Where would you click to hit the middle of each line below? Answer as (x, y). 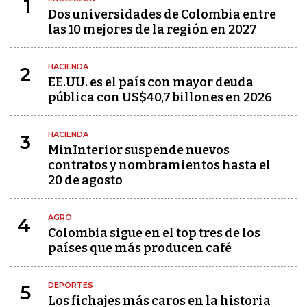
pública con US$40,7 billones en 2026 (160, 97)
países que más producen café (140, 248)
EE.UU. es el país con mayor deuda (151, 82)
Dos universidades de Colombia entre (162, 14)
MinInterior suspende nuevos (139, 150)
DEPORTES (71, 285)
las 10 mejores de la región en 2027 (152, 29)
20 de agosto (85, 180)
